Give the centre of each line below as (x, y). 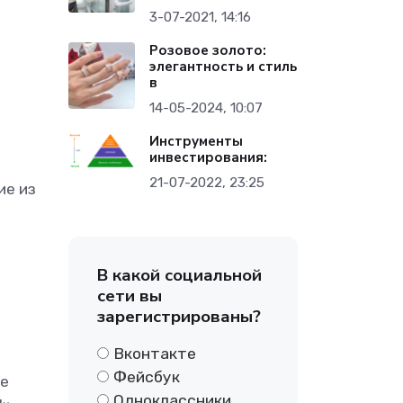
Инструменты (197, 141)
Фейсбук (147, 377)
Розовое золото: (208, 50)
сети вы (130, 296)
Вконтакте (155, 354)
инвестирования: (209, 157)
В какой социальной (179, 275)
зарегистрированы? (179, 317)
